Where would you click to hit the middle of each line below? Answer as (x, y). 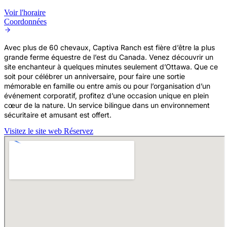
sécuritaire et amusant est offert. (58, 115)
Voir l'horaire (25, 12)
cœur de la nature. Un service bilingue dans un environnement (107, 105)
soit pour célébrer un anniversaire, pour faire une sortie (94, 76)
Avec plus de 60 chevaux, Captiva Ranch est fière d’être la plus (109, 47)
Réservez (79, 131)
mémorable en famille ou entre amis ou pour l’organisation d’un (107, 86)
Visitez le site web (34, 131)
